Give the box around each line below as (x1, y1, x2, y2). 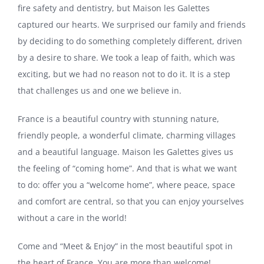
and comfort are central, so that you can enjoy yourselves (18, 195, 244, 207)
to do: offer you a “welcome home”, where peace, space (18, 179, 235, 190)
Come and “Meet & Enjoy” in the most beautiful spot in (18, 240, 233, 252)
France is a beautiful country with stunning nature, (18, 113, 219, 124)
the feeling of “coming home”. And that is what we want (18, 162, 237, 174)
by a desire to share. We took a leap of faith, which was (18, 51, 235, 63)
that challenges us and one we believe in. (18, 84, 181, 96)
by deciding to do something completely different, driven (18, 35, 242, 47)
